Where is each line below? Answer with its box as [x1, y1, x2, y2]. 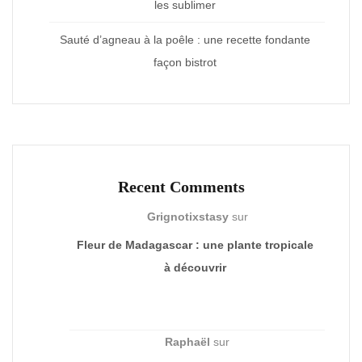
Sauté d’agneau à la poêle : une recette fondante [60, 32, 310, 46]
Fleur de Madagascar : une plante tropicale [77, 238, 314, 251]
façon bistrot [154, 55, 217, 69]
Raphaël [165, 335, 210, 348]
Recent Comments [117, 177, 245, 196]
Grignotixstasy [146, 209, 229, 223]
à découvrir [164, 260, 226, 274]
